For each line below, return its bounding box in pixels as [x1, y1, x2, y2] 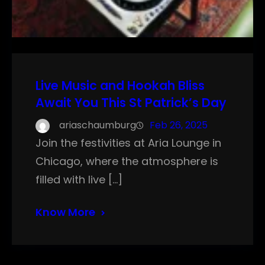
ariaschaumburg [59, 118, 136, 132]
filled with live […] [35, 172, 122, 188]
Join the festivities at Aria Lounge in [35, 135, 221, 151]
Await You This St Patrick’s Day [35, 94, 227, 112]
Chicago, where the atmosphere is [35, 154, 218, 169]
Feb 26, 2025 [150, 118, 208, 132]
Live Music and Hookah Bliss [35, 77, 205, 95]
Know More [35, 205, 95, 220]
